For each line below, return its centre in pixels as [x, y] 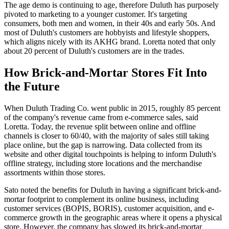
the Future [32, 86]
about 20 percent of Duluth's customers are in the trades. [94, 51]
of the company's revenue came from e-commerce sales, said [101, 117]
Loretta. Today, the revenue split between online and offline [100, 126]
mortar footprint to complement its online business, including [101, 199]
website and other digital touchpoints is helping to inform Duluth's [110, 154]
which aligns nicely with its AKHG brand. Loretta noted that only [110, 41]
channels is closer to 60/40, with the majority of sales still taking [107, 135]
